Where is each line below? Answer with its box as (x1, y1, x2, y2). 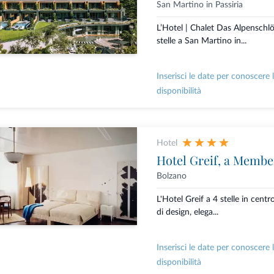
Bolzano (156, 172, 187, 181)
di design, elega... (156, 208, 218, 217)
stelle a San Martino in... (156, 37, 246, 46)
